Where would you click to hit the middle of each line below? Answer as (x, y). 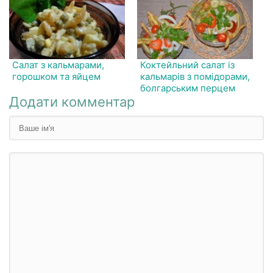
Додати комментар (72, 102)
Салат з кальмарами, (58, 65)
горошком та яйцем (56, 76)
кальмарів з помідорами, (195, 76)
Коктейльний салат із (188, 65)
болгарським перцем (188, 88)
